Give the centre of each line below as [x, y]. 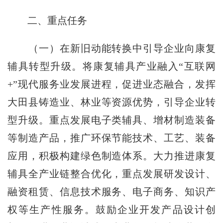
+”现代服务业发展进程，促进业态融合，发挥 [111, 84]
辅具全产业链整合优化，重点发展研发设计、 [111, 174]
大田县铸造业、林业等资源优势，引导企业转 [111, 102]
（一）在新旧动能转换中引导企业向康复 [111, 49]
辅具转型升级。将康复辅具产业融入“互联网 [111, 66]
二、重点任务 [53, 21]
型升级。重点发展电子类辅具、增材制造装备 [111, 120]
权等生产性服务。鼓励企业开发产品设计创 [111, 210]
